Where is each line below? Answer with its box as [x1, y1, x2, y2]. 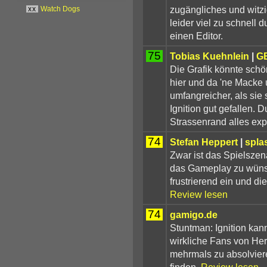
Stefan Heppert [169, 136, 238, 147]
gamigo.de [169, 209, 218, 220]
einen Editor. [169, 30, 223, 41]
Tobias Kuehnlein [169, 50, 249, 61]
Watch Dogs [41, 5, 80, 13]
